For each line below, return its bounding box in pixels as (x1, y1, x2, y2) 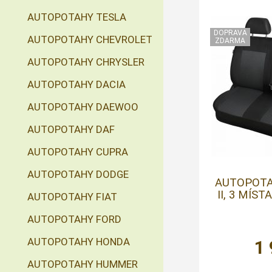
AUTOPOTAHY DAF (27, 123, 115, 135)
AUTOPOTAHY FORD (27, 213, 121, 225)
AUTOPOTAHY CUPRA (27, 146, 128, 158)
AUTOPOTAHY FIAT (27, 191, 117, 203)
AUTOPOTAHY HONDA (27, 236, 130, 248)
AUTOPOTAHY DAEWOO (27, 101, 138, 113)
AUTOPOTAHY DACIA (27, 78, 126, 90)
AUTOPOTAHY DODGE (27, 168, 129, 180)
